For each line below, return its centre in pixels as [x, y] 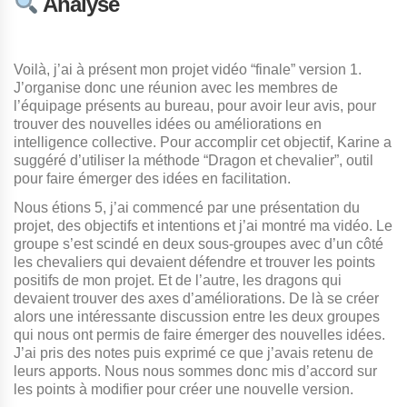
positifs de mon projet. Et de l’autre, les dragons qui [178, 280]
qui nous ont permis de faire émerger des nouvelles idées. [199, 334]
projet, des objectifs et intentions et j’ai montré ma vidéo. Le [203, 225]
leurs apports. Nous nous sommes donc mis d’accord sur [195, 371]
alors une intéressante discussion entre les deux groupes [197, 316]
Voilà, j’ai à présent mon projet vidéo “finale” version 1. [188, 69]
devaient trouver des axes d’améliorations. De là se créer [196, 298]
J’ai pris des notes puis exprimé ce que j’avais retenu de [194, 352]
